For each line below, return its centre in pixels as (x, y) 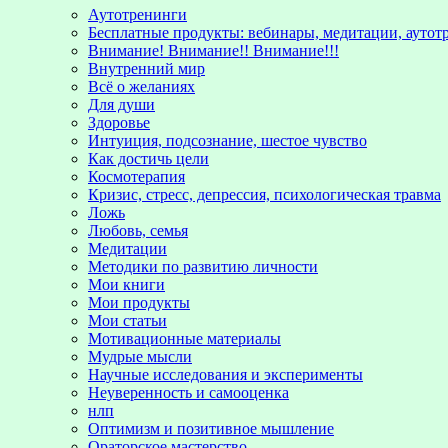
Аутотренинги (137, 14)
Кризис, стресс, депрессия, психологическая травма (264, 194)
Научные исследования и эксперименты (225, 374)
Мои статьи (127, 320)
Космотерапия (136, 176)
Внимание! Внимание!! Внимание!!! (213, 50)
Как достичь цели (148, 158)
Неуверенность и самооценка (188, 392)
